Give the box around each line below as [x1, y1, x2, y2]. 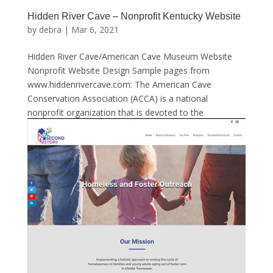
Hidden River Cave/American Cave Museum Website [27, 50, 232, 62]
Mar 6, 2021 [71, 23, 119, 35]
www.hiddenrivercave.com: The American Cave [27, 78, 211, 90]
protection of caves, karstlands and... [27, 120, 172, 132]
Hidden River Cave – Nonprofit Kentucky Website [27, 10, 241, 21]
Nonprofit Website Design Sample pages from [27, 64, 210, 76]
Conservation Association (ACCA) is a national [27, 92, 208, 104]
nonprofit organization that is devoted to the [27, 106, 204, 118]
